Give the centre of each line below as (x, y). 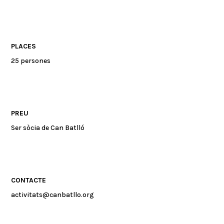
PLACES (24, 46)
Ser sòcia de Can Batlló (48, 127)
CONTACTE (29, 180)
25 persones (31, 60)
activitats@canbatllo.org (53, 194)
